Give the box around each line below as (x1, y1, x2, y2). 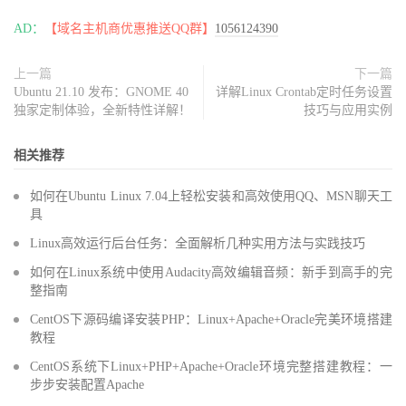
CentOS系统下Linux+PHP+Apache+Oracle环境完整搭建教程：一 (30, 360, 392, 374)
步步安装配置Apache (30, 378, 144, 392)
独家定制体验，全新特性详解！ (14, 103, 191, 118)
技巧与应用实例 (304, 103, 392, 118)
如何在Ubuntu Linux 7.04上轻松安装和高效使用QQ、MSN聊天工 (30, 189, 392, 204)
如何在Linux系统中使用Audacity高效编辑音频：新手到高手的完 (30, 266, 392, 280)
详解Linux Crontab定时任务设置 (216, 85, 392, 100)
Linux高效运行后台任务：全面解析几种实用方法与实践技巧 (30, 237, 365, 251)
